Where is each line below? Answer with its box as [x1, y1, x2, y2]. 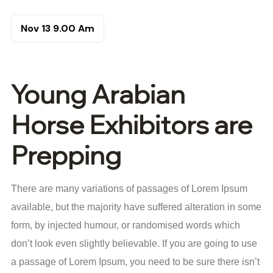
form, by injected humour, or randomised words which [11, 220, 240, 230]
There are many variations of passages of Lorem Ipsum [11, 183, 247, 194]
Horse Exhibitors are [11, 108, 252, 141]
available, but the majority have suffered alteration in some [11, 202, 261, 212]
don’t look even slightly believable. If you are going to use [11, 238, 257, 249]
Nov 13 [21, 22, 53, 35]
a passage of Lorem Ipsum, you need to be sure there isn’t [11, 257, 260, 267]
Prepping [11, 139, 121, 171]
